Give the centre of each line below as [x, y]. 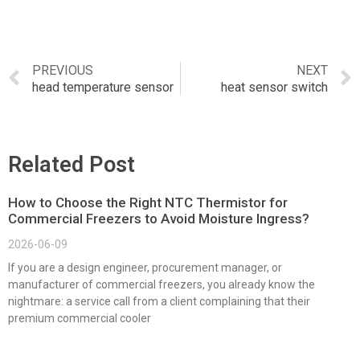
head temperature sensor [103, 87]
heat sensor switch [274, 87]
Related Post [72, 164]
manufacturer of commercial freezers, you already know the [162, 284]
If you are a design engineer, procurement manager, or [145, 267]
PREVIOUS [63, 70]
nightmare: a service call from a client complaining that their [159, 301]
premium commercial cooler [80, 318]
